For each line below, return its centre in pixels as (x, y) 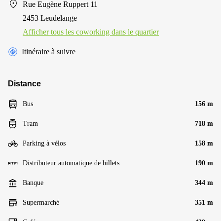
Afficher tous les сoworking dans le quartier (91, 32)
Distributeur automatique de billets (71, 163)
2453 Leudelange (50, 18)
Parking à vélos (44, 143)
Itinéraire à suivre (49, 52)
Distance (24, 84)
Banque (33, 183)
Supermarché (41, 203)
